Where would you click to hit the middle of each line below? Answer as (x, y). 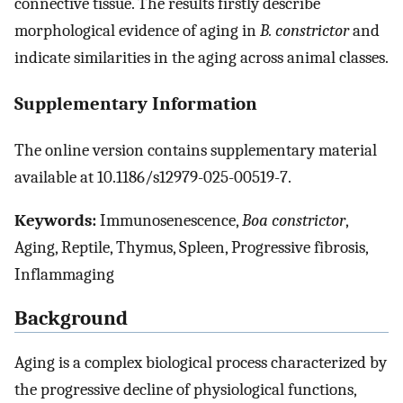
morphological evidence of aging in (137, 31)
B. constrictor (304, 31)
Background (71, 319)
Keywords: (55, 221)
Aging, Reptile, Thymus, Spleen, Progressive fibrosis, (191, 248)
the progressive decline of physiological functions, (185, 389)
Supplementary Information (136, 104)
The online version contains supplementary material (196, 150)
